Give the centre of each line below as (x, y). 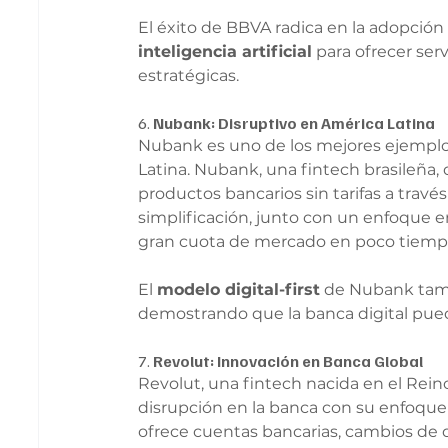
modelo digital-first (239, 289)
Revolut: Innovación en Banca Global (288, 360)
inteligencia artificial (225, 51)
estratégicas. (189, 75)
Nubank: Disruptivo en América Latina (294, 122)
